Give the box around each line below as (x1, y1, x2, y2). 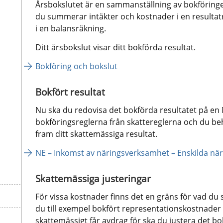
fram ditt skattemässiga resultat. (35, 128, 157, 139)
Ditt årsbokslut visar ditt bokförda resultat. (35, 41, 196, 53)
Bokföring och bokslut (35, 60, 117, 72)
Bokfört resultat (35, 85, 105, 99)
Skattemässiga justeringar (35, 172, 151, 185)
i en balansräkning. (35, 22, 106, 34)
